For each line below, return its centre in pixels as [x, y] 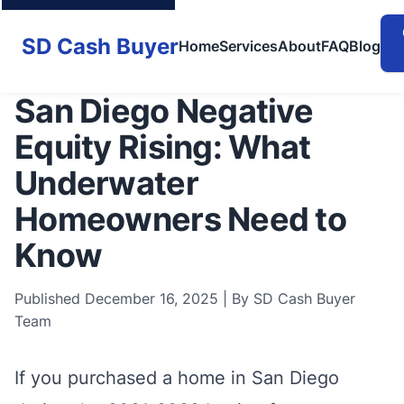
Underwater [106, 183]
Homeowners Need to [181, 219]
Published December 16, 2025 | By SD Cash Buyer [185, 298]
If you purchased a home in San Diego [177, 378]
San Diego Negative [164, 111]
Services [248, 46]
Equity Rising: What [163, 147]
